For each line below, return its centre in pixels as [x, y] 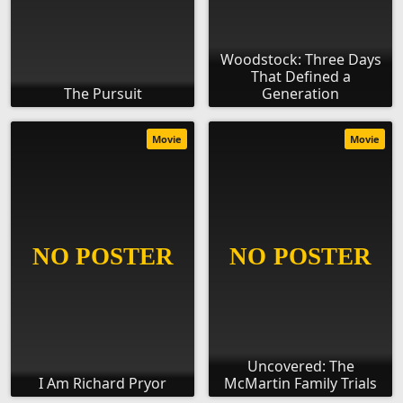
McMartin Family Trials [300, 384]
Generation [300, 94]
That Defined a [300, 77]
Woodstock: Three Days [300, 60]
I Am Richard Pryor [103, 384]
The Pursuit [103, 94]
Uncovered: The [300, 367]
